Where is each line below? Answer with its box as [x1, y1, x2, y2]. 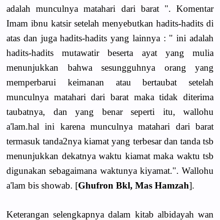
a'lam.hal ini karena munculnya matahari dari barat [6, 121, 214, 132]
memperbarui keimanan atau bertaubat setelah [6, 77, 214, 88]
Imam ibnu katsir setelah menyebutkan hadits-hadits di [6, 18, 214, 29]
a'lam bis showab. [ [6, 180, 78, 191]
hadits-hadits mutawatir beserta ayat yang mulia [6, 48, 214, 58]
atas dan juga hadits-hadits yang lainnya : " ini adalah [6, 33, 214, 44]
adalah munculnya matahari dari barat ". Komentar [6, 3, 214, 14]
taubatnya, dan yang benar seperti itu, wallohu [6, 107, 214, 117]
